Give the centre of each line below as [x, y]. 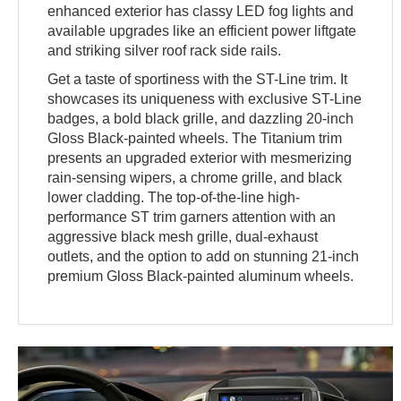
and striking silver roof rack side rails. [165, 50]
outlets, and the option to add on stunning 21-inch [204, 256]
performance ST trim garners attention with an [192, 217]
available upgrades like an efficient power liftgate [202, 30]
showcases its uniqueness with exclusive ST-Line [205, 98]
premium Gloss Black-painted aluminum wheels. [201, 276]
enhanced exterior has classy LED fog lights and [201, 11]
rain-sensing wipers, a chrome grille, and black [195, 177]
